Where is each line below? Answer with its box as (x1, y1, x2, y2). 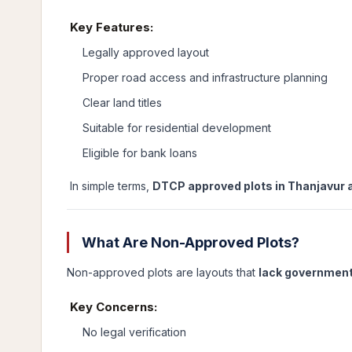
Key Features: (67, 20, 153, 35)
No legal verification (82, 325, 186, 339)
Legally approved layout (82, 46, 209, 59)
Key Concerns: (67, 299, 157, 314)
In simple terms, (67, 179, 152, 192)
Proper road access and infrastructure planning (82, 71, 328, 84)
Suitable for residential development (82, 121, 271, 134)
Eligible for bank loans (82, 146, 197, 159)
